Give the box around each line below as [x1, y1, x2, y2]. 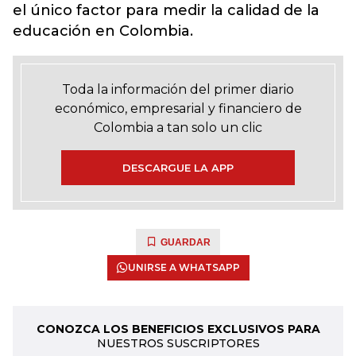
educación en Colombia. [13, 22, 193, 40]
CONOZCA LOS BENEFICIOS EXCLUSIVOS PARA [36, 322, 320, 336]
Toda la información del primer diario [62, 82, 294, 97]
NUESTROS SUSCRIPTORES [96, 336, 260, 350]
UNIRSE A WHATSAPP [127, 261, 240, 273]
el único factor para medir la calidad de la [13, 2, 319, 19]
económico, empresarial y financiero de [54, 101, 302, 116]
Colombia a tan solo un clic [94, 120, 262, 135]
